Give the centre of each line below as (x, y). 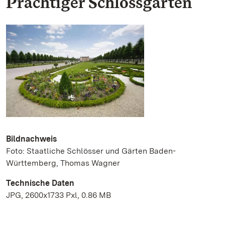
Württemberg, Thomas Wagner (63, 163)
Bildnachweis (31, 139)
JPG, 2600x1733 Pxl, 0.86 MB (59, 195)
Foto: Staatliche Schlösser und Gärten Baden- (91, 151)
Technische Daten (40, 183)
